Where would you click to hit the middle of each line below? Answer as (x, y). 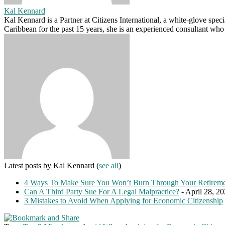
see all (109, 165)
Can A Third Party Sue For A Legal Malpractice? (102, 191)
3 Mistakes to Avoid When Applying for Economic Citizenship (124, 200)
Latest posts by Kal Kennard (50, 165)
